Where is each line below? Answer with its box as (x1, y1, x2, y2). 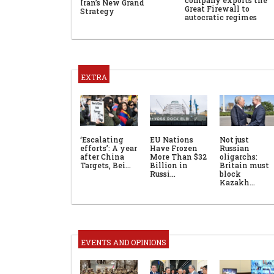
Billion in (150, 160, 188, 171)
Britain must (220, 160, 269, 171)
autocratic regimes (185, 12, 257, 22)
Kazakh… (220, 177, 255, 188)
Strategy (80, 6, 114, 17)
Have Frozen (150, 143, 198, 154)
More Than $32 (150, 152, 207, 162)
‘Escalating (80, 135, 124, 145)
